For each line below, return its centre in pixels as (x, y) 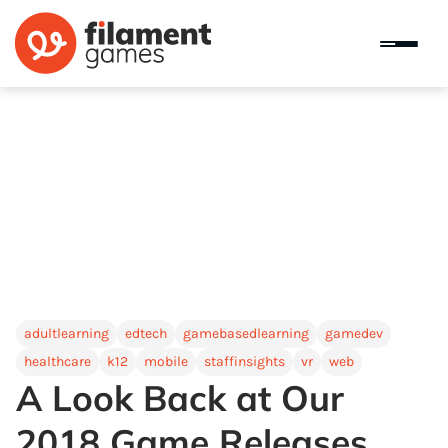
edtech (146, 333)
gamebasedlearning (246, 333)
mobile (166, 361)
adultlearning (66, 333)
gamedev (354, 333)
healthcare (57, 361)
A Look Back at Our (180, 398)
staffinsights (244, 361)
